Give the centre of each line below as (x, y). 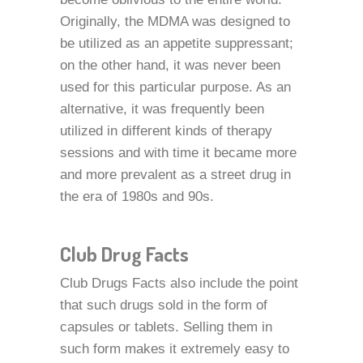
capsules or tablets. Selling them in (166, 327)
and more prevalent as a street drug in (175, 175)
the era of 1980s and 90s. (137, 196)
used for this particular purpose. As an (175, 87)
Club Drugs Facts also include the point (179, 283)
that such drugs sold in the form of (164, 305)
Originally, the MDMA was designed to (175, 21)
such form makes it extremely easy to (175, 349)
